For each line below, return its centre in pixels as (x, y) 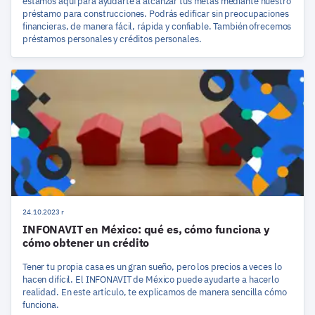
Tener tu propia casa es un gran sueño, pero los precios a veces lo (152, 266)
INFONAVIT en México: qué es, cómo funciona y (146, 229)
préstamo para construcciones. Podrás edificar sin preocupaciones (156, 13)
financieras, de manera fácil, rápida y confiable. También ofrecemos (157, 26)
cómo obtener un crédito (86, 242)
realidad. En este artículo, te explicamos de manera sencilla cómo (155, 292)
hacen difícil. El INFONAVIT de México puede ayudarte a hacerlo (151, 279)
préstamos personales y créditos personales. (112, 39)
